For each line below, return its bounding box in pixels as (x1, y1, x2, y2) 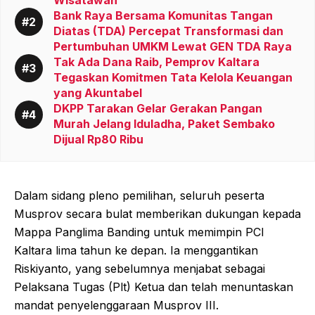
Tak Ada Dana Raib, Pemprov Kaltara (53, 55, 259, 70)
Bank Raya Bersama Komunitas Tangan (53, 8, 273, 23)
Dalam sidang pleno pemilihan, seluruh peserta (14, 188, 264, 203)
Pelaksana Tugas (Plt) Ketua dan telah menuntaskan (14, 280, 293, 295)
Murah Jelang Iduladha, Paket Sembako (53, 117, 275, 131)
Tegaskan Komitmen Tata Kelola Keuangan (53, 70, 292, 85)
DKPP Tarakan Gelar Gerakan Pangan (53, 101, 262, 116)
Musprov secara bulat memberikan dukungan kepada (14, 207, 301, 221)
